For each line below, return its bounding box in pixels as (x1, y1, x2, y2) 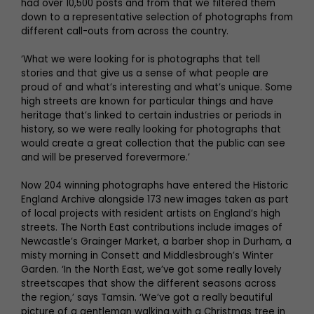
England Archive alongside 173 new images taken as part (21, 192, 289, 206)
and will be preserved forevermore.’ (21, 150, 190, 164)
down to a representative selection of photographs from (21, 10, 293, 24)
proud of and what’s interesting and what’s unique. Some (21, 80, 292, 94)
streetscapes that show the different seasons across (21, 276, 276, 290)
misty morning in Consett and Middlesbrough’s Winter (21, 248, 273, 262)
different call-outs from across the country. (21, 24, 228, 38)
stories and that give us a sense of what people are (21, 66, 268, 80)
